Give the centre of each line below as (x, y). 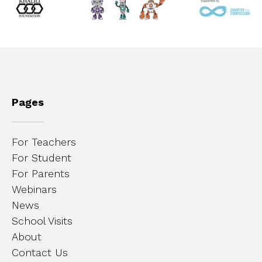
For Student (42, 158)
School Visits (42, 221)
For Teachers (44, 142)
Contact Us (40, 253)
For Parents (41, 174)
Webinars (34, 189)
